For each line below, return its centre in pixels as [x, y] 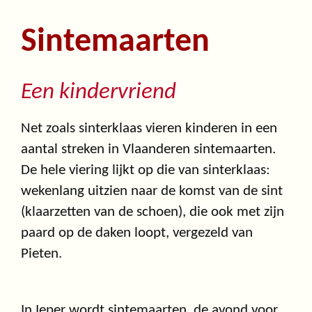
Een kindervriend [99, 93]
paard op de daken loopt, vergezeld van [137, 233]
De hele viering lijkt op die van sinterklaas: [146, 171]
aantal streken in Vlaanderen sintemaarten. [148, 150]
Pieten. [41, 254]
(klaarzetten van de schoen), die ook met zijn [153, 212]
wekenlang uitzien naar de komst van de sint [152, 192]
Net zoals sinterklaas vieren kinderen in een [149, 129]
